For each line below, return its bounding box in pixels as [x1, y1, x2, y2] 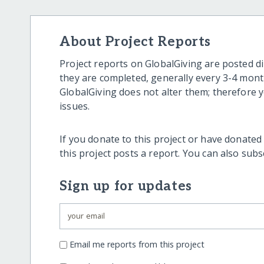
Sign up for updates [60, 178, 192, 194]
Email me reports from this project [70, 239, 205, 250]
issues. [60, 99, 90, 113]
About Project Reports [60, 34, 211, 51]
